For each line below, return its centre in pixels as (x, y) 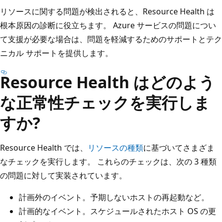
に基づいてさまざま (179, 147)
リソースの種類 (115, 147)
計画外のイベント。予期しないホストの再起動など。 (114, 197)
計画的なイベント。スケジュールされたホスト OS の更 (117, 211)
